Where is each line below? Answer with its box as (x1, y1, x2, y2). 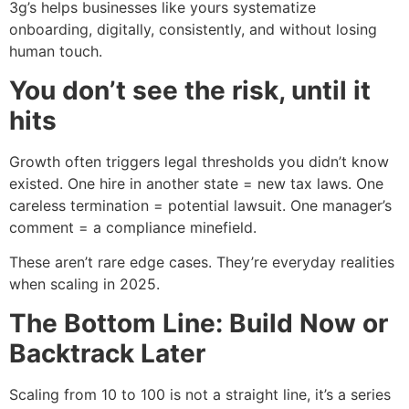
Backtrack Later (9, 337, 205, 369)
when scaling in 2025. (9, 275, 160, 294)
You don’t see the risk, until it (9, 74, 371, 106)
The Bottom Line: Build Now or (9, 307, 388, 339)
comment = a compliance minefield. (9, 217, 257, 236)
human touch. (9, 42, 102, 61)
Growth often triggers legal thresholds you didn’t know (9, 152, 389, 171)
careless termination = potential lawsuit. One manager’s (9, 195, 392, 215)
